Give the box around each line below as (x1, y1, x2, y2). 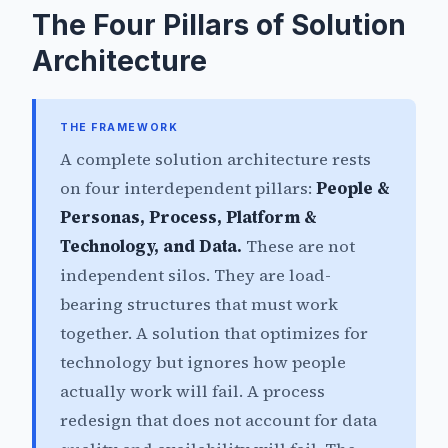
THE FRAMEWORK (60, 121, 179, 135)
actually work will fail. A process (60, 380, 325, 404)
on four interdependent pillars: (60, 177, 316, 201)
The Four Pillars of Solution (32, 8, 406, 43)
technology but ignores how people (60, 351, 346, 375)
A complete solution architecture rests (60, 148, 371, 172)
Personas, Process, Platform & (60, 206, 317, 230)
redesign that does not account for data (60, 409, 377, 433)
